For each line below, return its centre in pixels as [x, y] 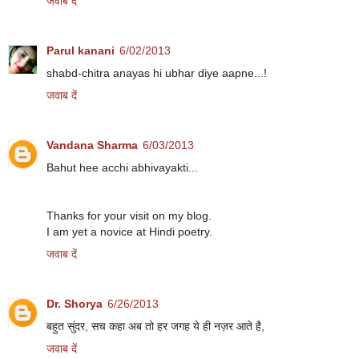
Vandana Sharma [92, 145]
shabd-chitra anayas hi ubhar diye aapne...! [157, 73]
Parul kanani [81, 51]
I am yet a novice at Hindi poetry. [129, 232]
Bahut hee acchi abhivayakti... [122, 168]
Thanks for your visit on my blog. [129, 216]
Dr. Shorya [75, 304]
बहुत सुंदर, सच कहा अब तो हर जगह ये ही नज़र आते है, [155, 327]
